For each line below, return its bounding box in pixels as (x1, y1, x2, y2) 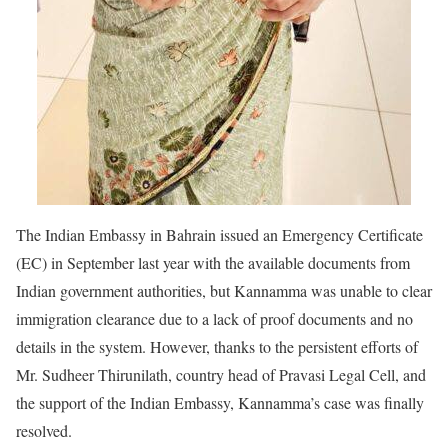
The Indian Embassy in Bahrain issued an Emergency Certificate (16, 223, 423, 245)
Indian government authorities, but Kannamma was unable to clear (16, 279, 432, 301)
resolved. (16, 419, 72, 441)
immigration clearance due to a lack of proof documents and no (16, 307, 413, 329)
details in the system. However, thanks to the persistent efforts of (16, 335, 418, 357)
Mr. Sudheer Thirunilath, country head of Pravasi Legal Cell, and (16, 363, 426, 385)
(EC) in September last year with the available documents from (16, 251, 410, 273)
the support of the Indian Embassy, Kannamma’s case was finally (16, 391, 424, 413)
